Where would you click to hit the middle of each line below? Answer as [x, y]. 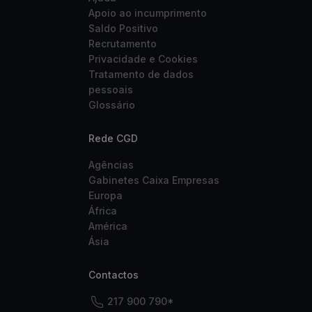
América [108, 226]
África [103, 211]
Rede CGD [113, 138]
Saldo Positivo [123, 28]
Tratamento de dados [141, 74]
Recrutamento [123, 44]
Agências [111, 165]
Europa [106, 195]
